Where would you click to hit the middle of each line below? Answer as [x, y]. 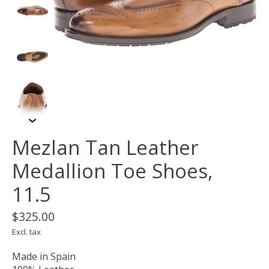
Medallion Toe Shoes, [113, 171]
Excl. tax [26, 232]
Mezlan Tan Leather [105, 148]
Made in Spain [44, 257]
